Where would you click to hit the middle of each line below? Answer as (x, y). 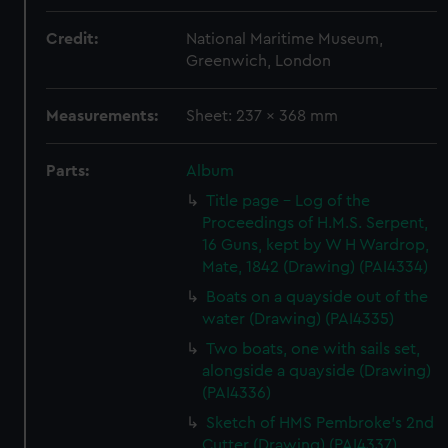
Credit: (72, 39)
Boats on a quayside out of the (317, 297)
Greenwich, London (259, 61)
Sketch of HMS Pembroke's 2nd (320, 423)
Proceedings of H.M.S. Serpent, (315, 223)
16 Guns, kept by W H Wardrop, (316, 245)
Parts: (68, 171)
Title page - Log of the (288, 201)
